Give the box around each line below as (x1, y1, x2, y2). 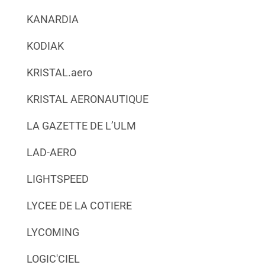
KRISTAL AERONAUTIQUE (26, 92, 148, 105)
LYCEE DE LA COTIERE (26, 199, 132, 212)
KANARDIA (26, 12, 79, 25)
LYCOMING (26, 225, 79, 238)
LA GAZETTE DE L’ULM (26, 119, 136, 132)
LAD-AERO (26, 146, 76, 159)
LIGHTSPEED (26, 172, 89, 185)
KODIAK (26, 39, 64, 52)
